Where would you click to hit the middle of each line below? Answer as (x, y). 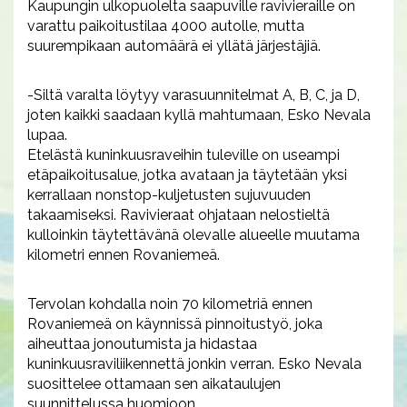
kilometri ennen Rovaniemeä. (124, 255)
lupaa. (47, 135)
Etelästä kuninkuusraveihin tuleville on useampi (184, 155)
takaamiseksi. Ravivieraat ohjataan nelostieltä (179, 215)
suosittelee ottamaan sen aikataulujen (154, 384)
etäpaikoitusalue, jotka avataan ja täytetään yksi (187, 175)
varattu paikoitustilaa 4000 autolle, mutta (166, 26)
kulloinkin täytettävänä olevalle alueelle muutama (194, 235)
